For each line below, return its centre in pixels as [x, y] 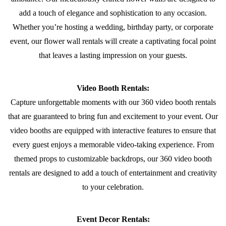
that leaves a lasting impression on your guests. [113, 55]
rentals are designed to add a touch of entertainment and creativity [113, 173]
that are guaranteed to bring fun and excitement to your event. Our [113, 116]
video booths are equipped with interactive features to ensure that [113, 130]
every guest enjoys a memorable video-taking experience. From [113, 144]
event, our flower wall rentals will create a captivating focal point [113, 41]
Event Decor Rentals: [113, 219]
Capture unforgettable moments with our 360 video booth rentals [113, 102]
